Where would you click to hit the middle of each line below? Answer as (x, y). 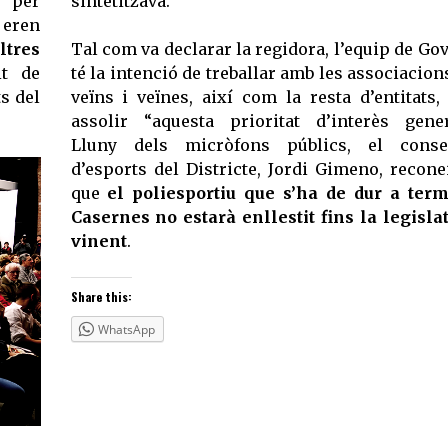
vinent (98, 241)
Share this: (101, 297)
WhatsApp (126, 330)
